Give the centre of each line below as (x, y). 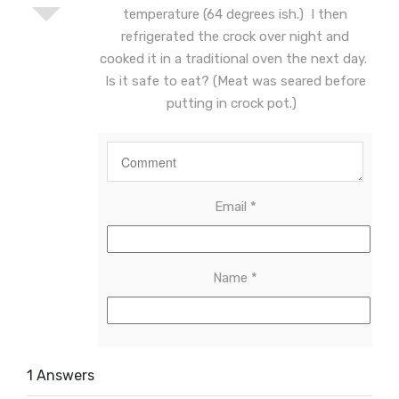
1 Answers (61, 375)
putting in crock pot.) (235, 103)
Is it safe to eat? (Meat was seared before (235, 81)
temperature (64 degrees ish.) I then (235, 14)
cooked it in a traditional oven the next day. (235, 59)
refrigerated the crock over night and (235, 37)
